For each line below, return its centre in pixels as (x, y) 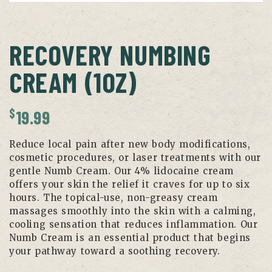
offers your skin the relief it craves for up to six (130, 184)
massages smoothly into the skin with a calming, (133, 211)
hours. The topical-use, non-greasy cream (114, 198)
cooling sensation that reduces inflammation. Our (134, 224)
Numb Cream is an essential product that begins (130, 238)
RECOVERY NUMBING (110, 55)
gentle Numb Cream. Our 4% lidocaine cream (122, 171)
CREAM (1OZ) (73, 82)
